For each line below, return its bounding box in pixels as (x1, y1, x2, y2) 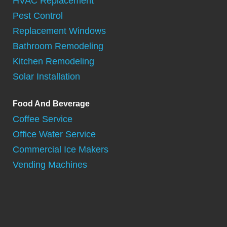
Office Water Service (13, 129, 96, 140)
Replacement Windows (13, 25, 106, 36)
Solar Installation (13, 71, 80, 82)
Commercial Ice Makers (13, 144, 108, 155)
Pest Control (13, 10, 63, 21)
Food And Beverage (13, 99, 90, 108)
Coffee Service (13, 114, 72, 125)
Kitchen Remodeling (13, 56, 94, 66)
